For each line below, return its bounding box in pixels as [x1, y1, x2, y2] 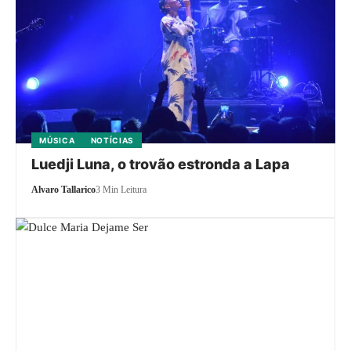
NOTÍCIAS [90, 136, 135, 146]
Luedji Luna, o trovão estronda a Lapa [31, 156, 291, 173]
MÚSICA [39, 136, 75, 146]
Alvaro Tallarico [31, 184, 96, 196]
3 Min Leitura [96, 184, 147, 196]
